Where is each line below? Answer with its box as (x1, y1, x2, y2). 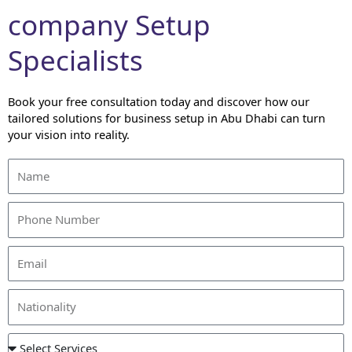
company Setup (8, 5, 211, 43)
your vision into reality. (8, 126, 130, 142)
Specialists (8, 41, 143, 79)
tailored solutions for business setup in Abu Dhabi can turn (8, 109, 325, 126)
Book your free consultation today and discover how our (8, 93, 310, 109)
